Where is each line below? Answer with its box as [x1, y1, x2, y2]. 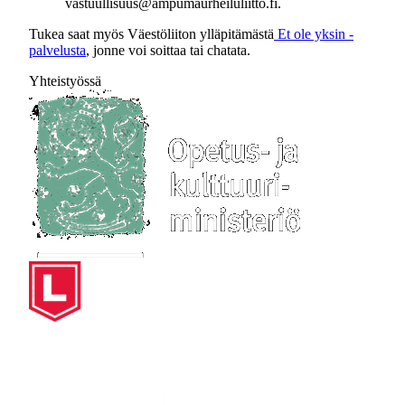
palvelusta [29, 42, 86, 58]
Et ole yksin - [274, 26, 353, 42]
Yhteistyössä [29, 73, 101, 89]
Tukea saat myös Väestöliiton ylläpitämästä [29, 26, 274, 42]
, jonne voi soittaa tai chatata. [86, 42, 250, 58]
